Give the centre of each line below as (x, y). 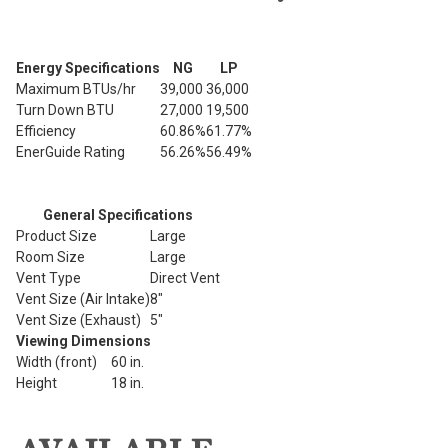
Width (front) (56, 361)
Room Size (50, 256)
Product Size (56, 235)
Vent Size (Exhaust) (78, 319)
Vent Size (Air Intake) (83, 298)
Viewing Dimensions (83, 340)
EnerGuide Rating (70, 151)
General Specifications (118, 214)
